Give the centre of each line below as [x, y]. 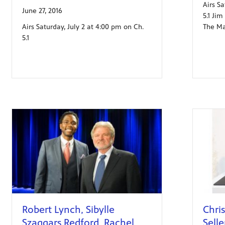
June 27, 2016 [42, 11]
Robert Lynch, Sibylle [68, 209]
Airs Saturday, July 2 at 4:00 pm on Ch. [83, 27]
